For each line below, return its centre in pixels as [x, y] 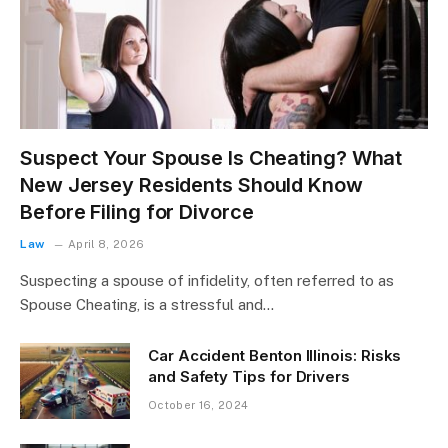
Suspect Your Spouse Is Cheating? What [211, 157]
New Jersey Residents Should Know [191, 184]
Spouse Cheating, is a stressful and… [147, 304]
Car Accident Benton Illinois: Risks [275, 355]
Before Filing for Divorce [137, 211]
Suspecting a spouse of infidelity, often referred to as [207, 280]
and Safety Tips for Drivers [249, 376]
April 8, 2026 [106, 243]
